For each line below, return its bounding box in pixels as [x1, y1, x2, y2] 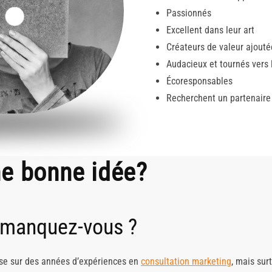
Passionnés [166, 7, 211, 19]
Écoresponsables [166, 75, 233, 87]
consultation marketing [141, 256, 231, 268]
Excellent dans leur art [166, 24, 254, 36]
